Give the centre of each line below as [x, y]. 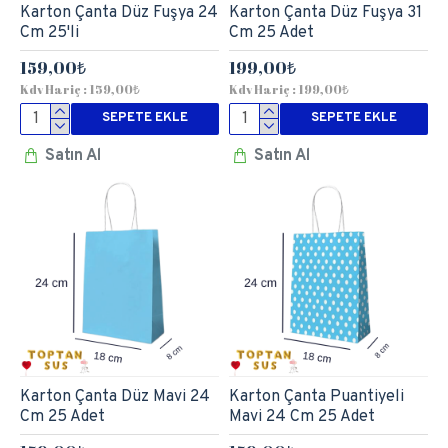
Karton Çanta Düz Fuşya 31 [325, 12]
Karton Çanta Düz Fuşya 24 [119, 12]
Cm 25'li [49, 32]
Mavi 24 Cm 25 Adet [301, 416]
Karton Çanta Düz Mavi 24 [115, 396]
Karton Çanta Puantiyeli [316, 396]
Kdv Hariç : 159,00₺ [80, 88]
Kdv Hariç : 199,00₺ [288, 88]
